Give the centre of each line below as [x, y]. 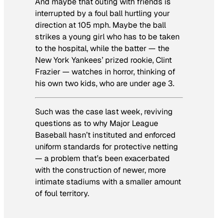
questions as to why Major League [97, 124]
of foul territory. [62, 194]
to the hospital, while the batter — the [102, 48]
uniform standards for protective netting [107, 147]
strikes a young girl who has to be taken [107, 36]
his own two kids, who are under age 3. [105, 83]
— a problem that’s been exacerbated [102, 159]
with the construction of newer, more [100, 170]
